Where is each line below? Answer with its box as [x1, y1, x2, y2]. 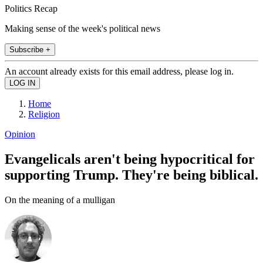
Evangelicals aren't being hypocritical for [5, 151, 255, 167]
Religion [28, 109, 60, 119]
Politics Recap [5, 3, 58, 14]
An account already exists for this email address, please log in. [5, 66, 234, 76]
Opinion [5, 129, 35, 139]
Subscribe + [9, 45, 50, 54]
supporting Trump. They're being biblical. [5, 167, 258, 183]
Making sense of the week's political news [5, 23, 160, 33]
